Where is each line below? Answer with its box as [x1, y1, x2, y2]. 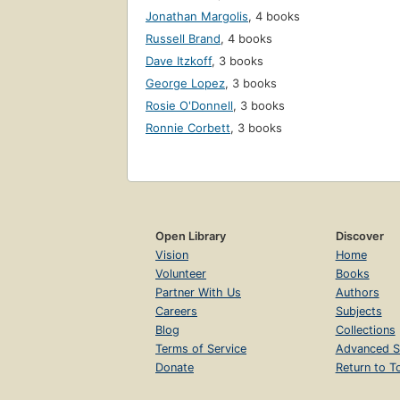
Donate [155, 361, 194, 375]
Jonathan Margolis [146, 9, 248, 24]
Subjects [335, 304, 382, 319]
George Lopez [146, 76, 225, 91]
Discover [335, 229, 384, 244]
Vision [155, 248, 188, 262]
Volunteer [155, 267, 206, 281]
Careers [155, 304, 197, 319]
